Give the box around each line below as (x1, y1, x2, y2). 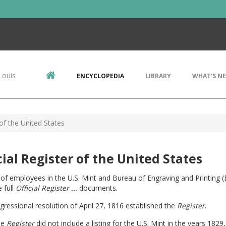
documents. (79, 183, 120, 193)
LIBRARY (145, 72, 171, 80)
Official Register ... (15, 183, 79, 193)
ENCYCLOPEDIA (77, 72, 124, 80)
